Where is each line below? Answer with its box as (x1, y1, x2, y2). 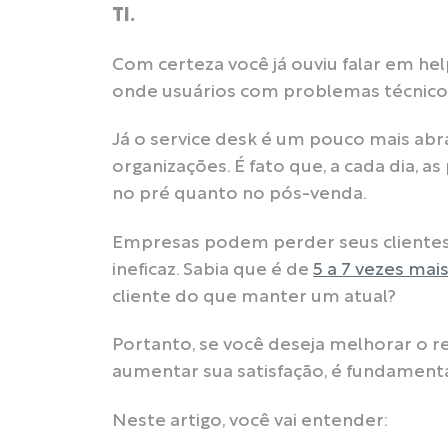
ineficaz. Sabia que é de (112, 261, 313, 279)
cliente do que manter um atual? (112, 288, 396, 306)
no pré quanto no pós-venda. (112, 186, 367, 204)
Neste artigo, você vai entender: (112, 412, 388, 430)
